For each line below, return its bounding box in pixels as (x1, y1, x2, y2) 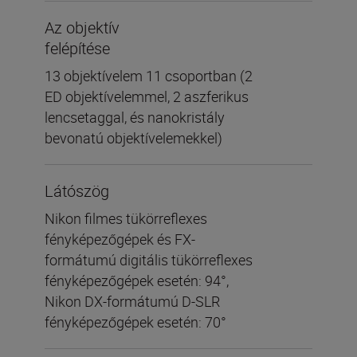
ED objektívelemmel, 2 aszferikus (45, 87, 249, 106)
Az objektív (45, 17, 120, 38)
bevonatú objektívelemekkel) (45, 128, 222, 147)
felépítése (45, 37, 110, 59)
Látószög (45, 180, 109, 202)
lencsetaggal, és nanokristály (45, 108, 225, 127)
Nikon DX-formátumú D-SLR (45, 292, 220, 311)
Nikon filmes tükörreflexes (45, 209, 207, 228)
